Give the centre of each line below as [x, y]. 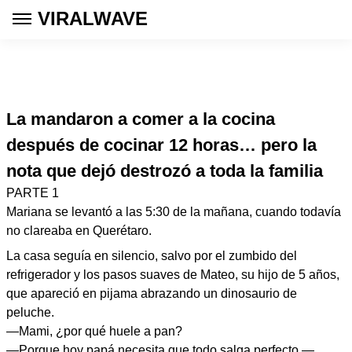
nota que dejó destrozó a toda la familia [165, 171]
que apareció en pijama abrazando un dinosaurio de [152, 293]
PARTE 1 [33, 193]
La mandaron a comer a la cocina [141, 119]
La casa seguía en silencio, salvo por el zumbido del [152, 256]
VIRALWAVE [93, 18]
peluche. [30, 312]
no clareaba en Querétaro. [79, 231]
